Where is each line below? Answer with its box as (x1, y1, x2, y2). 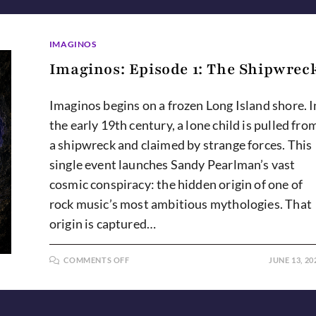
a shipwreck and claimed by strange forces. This (49, 136, 312, 152)
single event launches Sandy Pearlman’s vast (49, 156, 296, 172)
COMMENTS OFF (63, 255, 130, 265)
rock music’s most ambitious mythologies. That (49, 195, 312, 212)
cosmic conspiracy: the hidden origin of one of (49, 176, 303, 192)
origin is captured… (49, 215, 157, 231)
